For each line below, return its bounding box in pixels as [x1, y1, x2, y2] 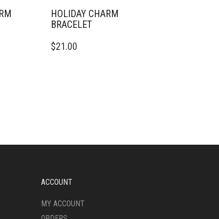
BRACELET [50, 19, 92, 30]
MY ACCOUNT [41, 199, 85, 208]
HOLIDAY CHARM [50, 8, 119, 20]
